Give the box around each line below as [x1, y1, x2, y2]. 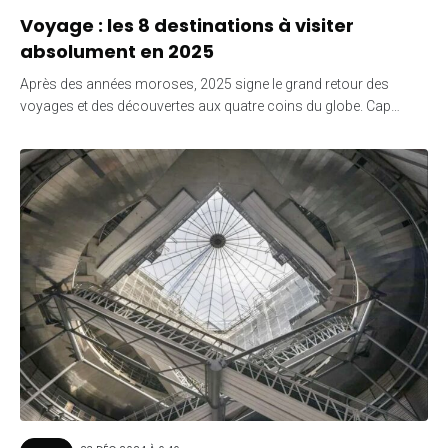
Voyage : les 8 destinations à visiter [20, 12, 354, 38]
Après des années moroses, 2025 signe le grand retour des [20, 75, 389, 92]
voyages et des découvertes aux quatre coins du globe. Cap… [20, 97, 400, 114]
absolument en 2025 [20, 38, 214, 64]
